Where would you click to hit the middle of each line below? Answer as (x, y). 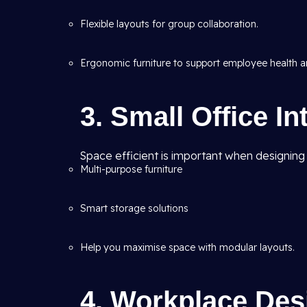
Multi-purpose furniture (131, 169)
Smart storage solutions (134, 208)
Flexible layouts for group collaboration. (169, 24)
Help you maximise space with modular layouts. (187, 247)
